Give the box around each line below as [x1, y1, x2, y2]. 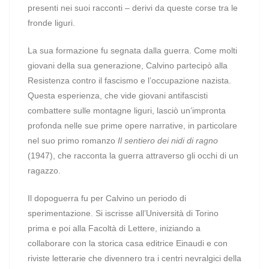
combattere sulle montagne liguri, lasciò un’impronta [28, 106, 226, 115]
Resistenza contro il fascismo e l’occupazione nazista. [28, 76, 231, 85]
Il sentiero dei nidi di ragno [118, 136, 218, 145]
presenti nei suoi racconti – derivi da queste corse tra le [28, 3, 238, 13]
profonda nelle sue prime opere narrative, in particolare [28, 121, 237, 130]
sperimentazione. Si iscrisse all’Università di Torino [28, 208, 219, 218]
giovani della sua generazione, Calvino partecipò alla [28, 61, 228, 70]
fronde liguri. [28, 18, 77, 28]
